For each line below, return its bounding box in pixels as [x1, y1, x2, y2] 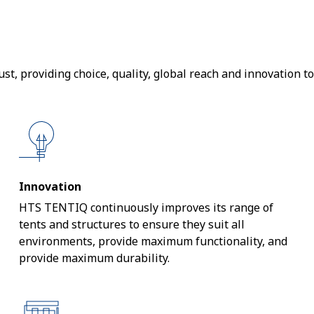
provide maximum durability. [18, 250, 170, 266]
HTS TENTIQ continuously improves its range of [18, 200, 273, 215]
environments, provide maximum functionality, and [18, 233, 287, 249]
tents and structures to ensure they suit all [18, 217, 245, 232]
